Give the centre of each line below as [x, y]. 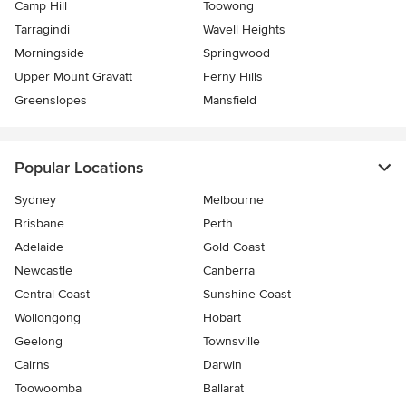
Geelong [39, 341]
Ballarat [223, 388]
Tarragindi [42, 29]
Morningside [49, 53]
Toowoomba [48, 388]
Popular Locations [79, 167]
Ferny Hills [233, 76]
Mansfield [230, 100]
